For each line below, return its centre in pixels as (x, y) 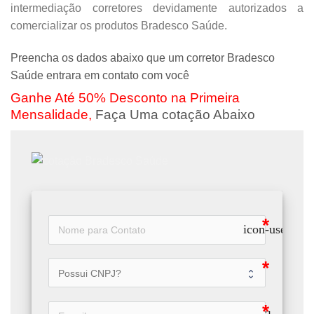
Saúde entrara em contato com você (100, 75)
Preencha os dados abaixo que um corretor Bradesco (143, 57)
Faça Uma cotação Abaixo (175, 114)
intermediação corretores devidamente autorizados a (157, 8)
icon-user (267, 229)
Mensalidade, (53, 114)
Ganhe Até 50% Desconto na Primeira (125, 97)
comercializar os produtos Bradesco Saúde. (119, 26)
